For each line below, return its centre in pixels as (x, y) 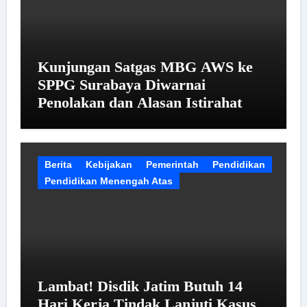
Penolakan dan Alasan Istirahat (139, 102)
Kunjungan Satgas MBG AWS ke (145, 67)
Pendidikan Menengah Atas (108, 181)
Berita (58, 164)
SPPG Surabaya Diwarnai (121, 85)
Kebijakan (109, 164)
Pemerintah (172, 164)
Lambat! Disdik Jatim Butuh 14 (140, 286)
